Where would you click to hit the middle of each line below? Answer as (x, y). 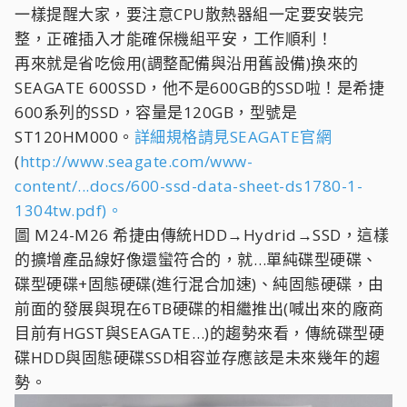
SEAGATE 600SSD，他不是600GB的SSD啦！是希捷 (199, 88)
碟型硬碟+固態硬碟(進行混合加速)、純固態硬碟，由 (199, 284)
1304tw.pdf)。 (69, 210)
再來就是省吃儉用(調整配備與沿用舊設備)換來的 (187, 63)
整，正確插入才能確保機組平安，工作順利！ (174, 39)
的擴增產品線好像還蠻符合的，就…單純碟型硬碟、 (196, 259)
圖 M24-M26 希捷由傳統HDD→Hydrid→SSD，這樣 (202, 235)
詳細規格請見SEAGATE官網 (233, 137)
